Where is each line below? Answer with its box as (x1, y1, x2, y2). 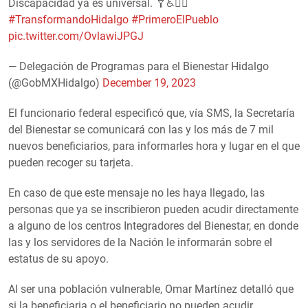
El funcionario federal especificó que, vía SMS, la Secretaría (8, 106, 295, 120)
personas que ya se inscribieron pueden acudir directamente (8, 202, 298, 216)
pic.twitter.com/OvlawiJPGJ (8, 29, 144, 43)
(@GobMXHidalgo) (8, 76, 102, 89)
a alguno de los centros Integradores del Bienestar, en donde (8, 219, 298, 232)
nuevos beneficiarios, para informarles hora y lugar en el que (8, 139, 300, 153)
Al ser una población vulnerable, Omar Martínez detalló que (8, 282, 294, 296)
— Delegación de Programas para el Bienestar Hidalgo (8, 59, 269, 73)
